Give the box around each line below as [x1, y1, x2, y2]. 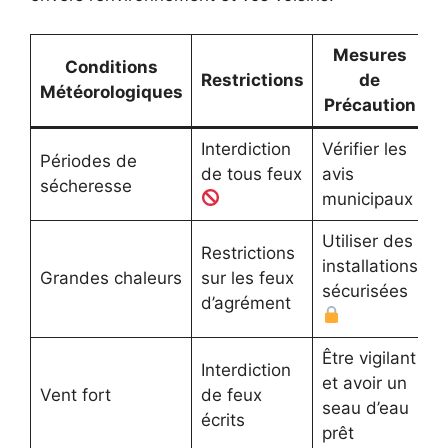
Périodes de [39, 150, 137, 171]
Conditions [64, 56, 158, 77]
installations [321, 255, 418, 276]
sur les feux [200, 267, 294, 288]
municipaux [321, 188, 413, 209]
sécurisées [321, 280, 408, 301]
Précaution [323, 94, 416, 115]
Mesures [332, 44, 407, 65]
